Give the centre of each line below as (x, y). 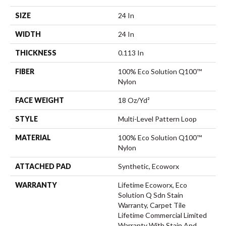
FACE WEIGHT (40, 100)
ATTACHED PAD (43, 166)
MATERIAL (33, 137)
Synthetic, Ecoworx (149, 166)
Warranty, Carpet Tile (152, 205)
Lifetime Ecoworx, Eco (153, 185)
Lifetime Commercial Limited (162, 215)
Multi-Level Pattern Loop (157, 119)
